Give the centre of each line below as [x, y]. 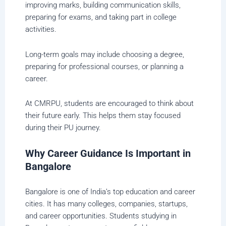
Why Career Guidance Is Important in [108, 153]
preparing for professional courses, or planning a [104, 66]
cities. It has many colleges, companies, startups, [106, 204]
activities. [41, 30]
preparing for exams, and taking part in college [101, 17]
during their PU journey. [63, 128]
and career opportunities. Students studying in [101, 216]
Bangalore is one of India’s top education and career [110, 192]
